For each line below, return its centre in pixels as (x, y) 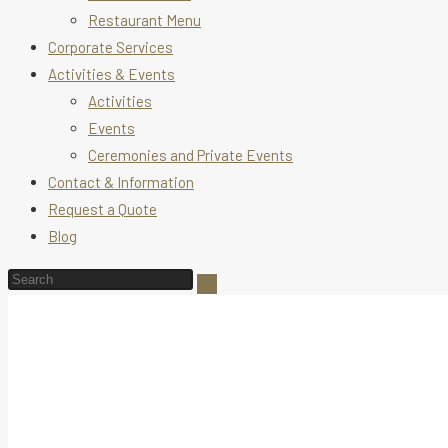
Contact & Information (121, 181)
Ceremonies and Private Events (190, 154)
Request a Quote (102, 208)
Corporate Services (110, 46)
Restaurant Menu (144, 19)
